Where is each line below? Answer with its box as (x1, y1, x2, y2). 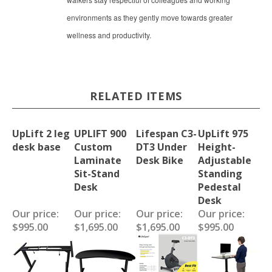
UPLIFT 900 (74, 124, 126, 138)
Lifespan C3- (136, 124, 197, 138)
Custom (74, 137, 112, 151)
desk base (12, 137, 61, 151)
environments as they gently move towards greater (67, 9, 233, 20)
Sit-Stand (74, 164, 120, 178)
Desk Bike (136, 151, 183, 165)
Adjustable (198, 151, 251, 165)
